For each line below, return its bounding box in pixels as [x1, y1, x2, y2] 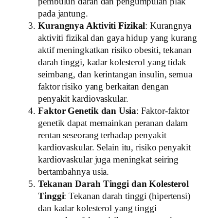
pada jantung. [38, 9, 88, 19]
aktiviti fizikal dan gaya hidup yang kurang [38, 33, 197, 43]
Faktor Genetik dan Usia [38, 106, 136, 116]
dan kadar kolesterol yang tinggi [38, 203, 157, 214]
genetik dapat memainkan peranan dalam [38, 118, 188, 128]
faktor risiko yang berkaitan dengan [38, 82, 169, 92]
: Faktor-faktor [136, 106, 190, 116]
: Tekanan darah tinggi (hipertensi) [64, 191, 190, 201]
